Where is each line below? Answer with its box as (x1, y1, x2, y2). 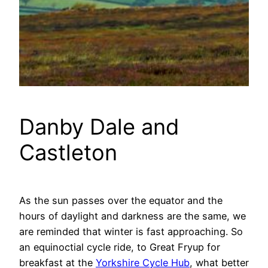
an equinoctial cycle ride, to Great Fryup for (19, 241, 220, 254)
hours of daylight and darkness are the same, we (19, 210, 246, 223)
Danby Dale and (19, 114, 179, 141)
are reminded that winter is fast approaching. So (19, 226, 243, 238)
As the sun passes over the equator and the (19, 194, 223, 207)
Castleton (19, 139, 117, 166)
